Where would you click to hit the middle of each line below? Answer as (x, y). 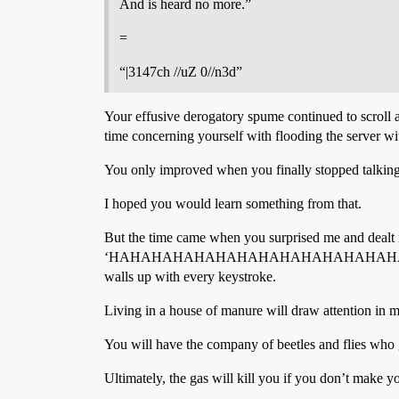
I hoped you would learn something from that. (233, 204)
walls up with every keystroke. (190, 277)
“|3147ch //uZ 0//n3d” (181, 72)
